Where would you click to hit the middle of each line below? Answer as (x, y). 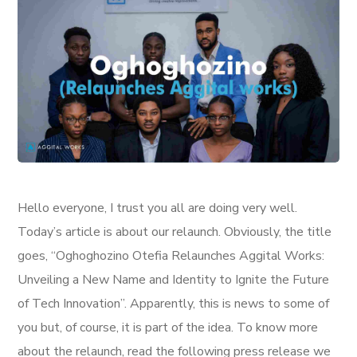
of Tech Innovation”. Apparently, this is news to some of (174, 303)
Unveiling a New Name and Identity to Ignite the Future (174, 279)
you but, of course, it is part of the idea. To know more (168, 327)
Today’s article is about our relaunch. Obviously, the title (175, 231)
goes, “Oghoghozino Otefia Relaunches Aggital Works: (171, 255)
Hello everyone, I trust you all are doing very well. (158, 208)
